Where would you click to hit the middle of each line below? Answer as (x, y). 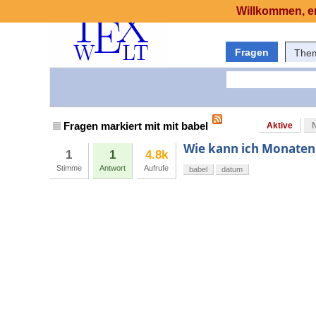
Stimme (69, 168)
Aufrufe (156, 168)
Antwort (113, 168)
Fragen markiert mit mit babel (136, 126)
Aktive (280, 126)
